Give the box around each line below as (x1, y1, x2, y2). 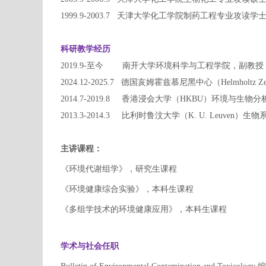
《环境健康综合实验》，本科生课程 (61, 185, 194, 194)
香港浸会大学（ (122, 94, 180, 103)
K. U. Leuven (188, 111, 235, 120)
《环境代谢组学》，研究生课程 (61, 164, 177, 173)
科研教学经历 (61, 45, 110, 53)
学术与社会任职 (61, 242, 119, 251)
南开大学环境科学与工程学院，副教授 (122, 61, 264, 70)
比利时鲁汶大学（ (122, 111, 188, 120)
